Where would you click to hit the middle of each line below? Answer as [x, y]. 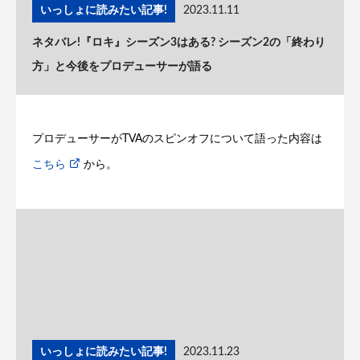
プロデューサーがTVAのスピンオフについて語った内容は [177, 139]
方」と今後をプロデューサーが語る [122, 66]
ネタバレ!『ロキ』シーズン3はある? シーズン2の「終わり [179, 42]
